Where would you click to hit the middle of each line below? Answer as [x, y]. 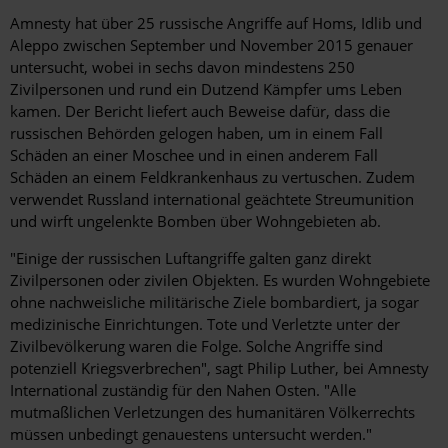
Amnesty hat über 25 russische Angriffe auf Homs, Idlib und [216, 22]
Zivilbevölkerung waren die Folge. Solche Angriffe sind [196, 345]
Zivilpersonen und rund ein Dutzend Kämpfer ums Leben [206, 88]
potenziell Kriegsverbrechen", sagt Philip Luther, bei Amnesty [219, 367]
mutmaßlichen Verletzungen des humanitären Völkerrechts [212, 411]
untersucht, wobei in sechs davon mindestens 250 [182, 66]
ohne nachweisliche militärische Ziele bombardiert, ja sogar [214, 301]
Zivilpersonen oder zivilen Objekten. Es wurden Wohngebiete [220, 279]
